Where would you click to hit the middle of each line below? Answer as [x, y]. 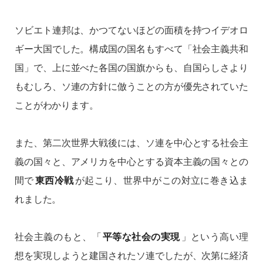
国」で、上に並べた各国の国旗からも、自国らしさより [131, 67]
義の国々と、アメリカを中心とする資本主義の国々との [131, 161]
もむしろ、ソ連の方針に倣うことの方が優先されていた [131, 86]
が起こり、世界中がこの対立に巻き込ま [161, 180]
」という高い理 [215, 236]
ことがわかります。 [57, 104]
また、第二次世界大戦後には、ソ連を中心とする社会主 [131, 142]
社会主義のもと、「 [58, 236]
